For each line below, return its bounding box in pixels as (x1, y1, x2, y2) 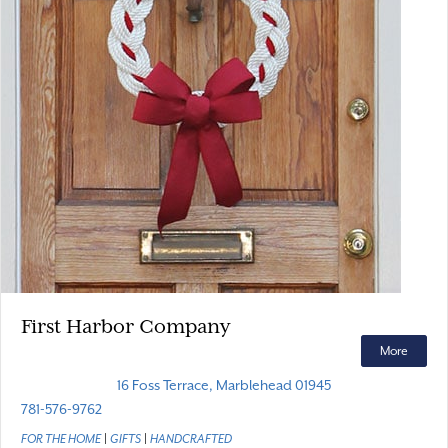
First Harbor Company (21, 315, 230, 337)
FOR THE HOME (21, 432, 101, 446)
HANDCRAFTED (150, 432, 232, 446)
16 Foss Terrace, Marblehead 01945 (117, 377, 331, 393)
